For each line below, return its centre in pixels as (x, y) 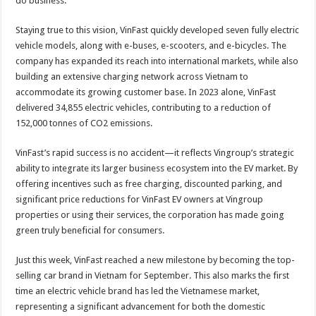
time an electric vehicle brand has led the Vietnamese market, (138, 291)
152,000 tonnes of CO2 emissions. (84, 123)
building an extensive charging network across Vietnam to (132, 77)
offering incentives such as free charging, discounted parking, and (149, 184)
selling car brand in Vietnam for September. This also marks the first (153, 275)
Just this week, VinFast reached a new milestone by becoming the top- (156, 260)
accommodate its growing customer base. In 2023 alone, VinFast (146, 92)
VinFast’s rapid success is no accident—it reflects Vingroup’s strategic (155, 153)
